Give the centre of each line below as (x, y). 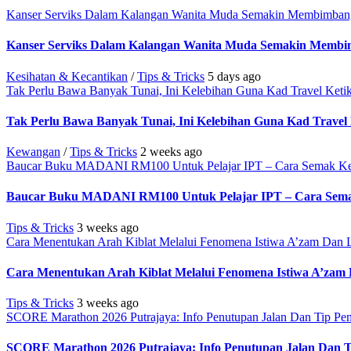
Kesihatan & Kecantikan (67, 76)
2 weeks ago (171, 152)
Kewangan (33, 152)
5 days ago (234, 76)
